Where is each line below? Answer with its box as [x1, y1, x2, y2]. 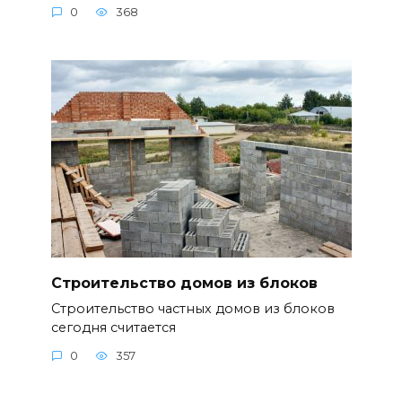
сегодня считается [50, 319, 176, 336]
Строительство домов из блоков [50, 274, 318, 292]
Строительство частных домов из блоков [50, 300, 335, 317]
